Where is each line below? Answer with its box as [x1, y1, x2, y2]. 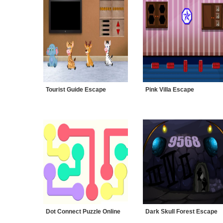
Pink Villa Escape [145, 86, 194, 93]
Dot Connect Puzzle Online [46, 208, 120, 215]
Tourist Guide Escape [46, 86, 106, 93]
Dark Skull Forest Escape [145, 208, 218, 215]
